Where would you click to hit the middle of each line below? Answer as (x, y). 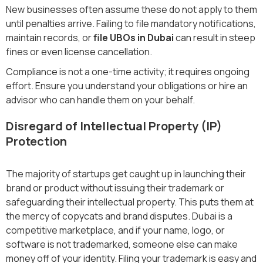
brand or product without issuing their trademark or (115, 188)
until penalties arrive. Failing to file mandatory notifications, (131, 23)
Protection (36, 141)
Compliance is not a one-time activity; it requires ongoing (128, 71)
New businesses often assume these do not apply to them (131, 9)
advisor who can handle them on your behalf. (100, 100)
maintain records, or (50, 37)
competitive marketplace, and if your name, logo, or (115, 230)
